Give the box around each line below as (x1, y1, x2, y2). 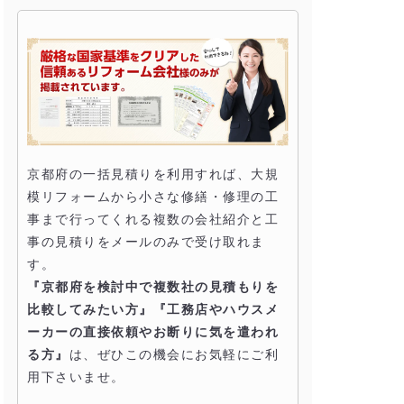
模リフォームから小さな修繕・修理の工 (27, 190, 279, 204)
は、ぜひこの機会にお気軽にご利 (69, 348, 279, 362)
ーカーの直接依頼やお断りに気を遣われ (27, 326, 279, 339)
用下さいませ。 (27, 371, 125, 384)
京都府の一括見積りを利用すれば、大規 (27, 168, 279, 181)
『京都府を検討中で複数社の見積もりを (27, 280, 279, 294)
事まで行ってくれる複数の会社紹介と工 (27, 213, 279, 226)
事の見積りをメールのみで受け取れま (27, 235, 265, 249)
